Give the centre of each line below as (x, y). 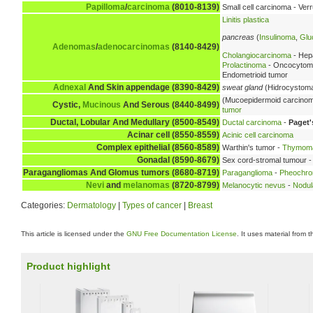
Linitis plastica (246, 19)
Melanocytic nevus (254, 185)
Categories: (44, 205)
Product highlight (68, 266)
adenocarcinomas (134, 46)
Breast (200, 205)
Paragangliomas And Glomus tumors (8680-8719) (121, 172)
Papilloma (105, 7)
